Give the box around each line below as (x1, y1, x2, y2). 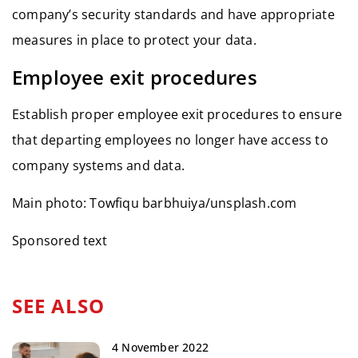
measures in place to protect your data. (12, 31, 257, 50)
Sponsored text (12, 232, 107, 250)
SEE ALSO (12, 292, 105, 320)
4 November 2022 (112, 340, 209, 356)
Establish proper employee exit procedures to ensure (12, 105, 343, 124)
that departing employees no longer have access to (12, 131, 328, 149)
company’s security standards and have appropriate (12, 6, 335, 24)
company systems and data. (12, 157, 185, 175)
